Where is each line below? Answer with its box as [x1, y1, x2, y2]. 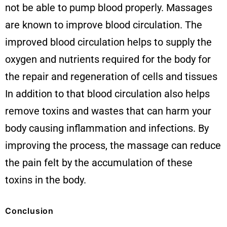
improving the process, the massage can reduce [5, 139, 221, 152]
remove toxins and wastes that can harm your [5, 104, 211, 117]
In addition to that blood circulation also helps [5, 87, 210, 100]
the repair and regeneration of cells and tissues [5, 70, 217, 83]
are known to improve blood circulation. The [5, 18, 202, 31]
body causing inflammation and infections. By [5, 122, 209, 134]
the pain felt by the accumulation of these [5, 156, 193, 169]
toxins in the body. [5, 173, 86, 186]
